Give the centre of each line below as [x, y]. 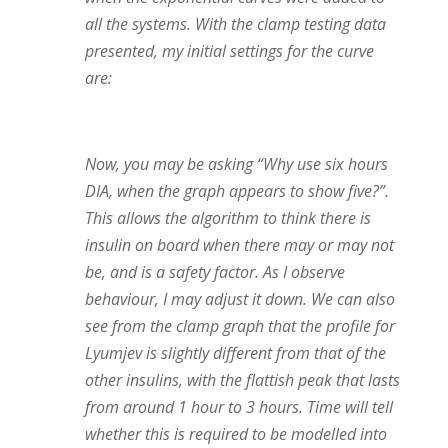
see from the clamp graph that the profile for [239, 326]
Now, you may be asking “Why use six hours [236, 164]
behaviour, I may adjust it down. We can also [239, 299]
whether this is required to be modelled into [235, 434]
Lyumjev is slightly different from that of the [235, 353]
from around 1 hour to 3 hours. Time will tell [238, 407]
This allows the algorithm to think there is [227, 218]
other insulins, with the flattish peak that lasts [242, 380]
